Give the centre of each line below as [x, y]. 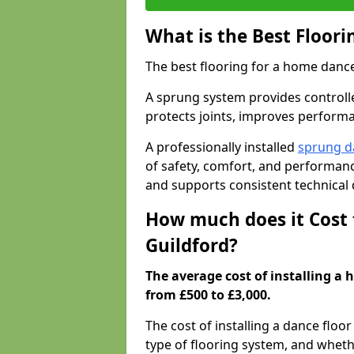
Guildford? [192, 245]
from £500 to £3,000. [208, 295]
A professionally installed [222, 147]
